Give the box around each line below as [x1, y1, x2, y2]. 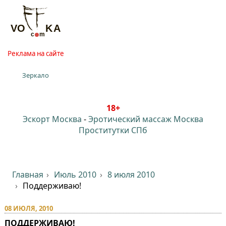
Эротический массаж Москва [88, 113, 203, 125]
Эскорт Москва [23, 113, 82, 125]
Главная [12, 168, 43, 180]
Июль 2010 [54, 168, 97, 180]
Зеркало [22, 70, 49, 80]
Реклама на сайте [7, 48, 64, 58]
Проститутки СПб [79, 124, 147, 136]
